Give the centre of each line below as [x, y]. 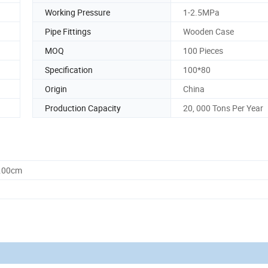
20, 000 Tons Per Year [223, 108]
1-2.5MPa [201, 12]
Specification [69, 69]
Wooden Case [208, 31]
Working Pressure [77, 12]
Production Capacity [83, 108]
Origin [56, 89]
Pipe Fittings [68, 31]
